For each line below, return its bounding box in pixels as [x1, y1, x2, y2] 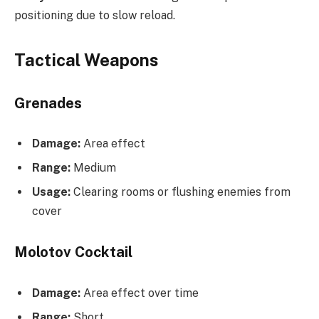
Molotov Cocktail [14, 244, 132, 261]
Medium [70, 161, 116, 175]
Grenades [14, 94, 82, 112]
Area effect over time [80, 286, 199, 300]
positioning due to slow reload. [14, 8, 175, 22]
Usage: [32, 185, 70, 199]
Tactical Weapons [14, 50, 158, 70]
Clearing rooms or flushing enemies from [70, 185, 291, 199]
